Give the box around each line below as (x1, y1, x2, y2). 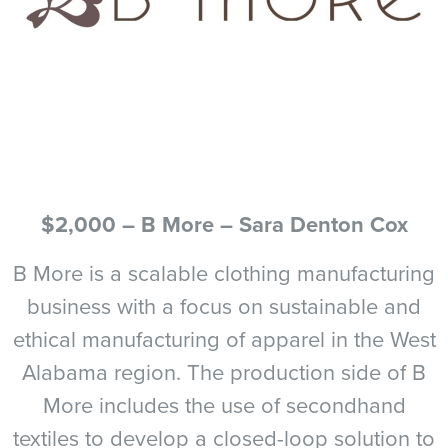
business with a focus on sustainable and (27, 290, 421, 321)
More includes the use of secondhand (42, 389, 406, 420)
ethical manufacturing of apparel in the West (12, 323, 436, 354)
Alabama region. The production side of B (22, 356, 426, 387)
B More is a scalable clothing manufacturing (13, 257, 435, 288)
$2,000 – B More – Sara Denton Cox (40, 208, 408, 240)
